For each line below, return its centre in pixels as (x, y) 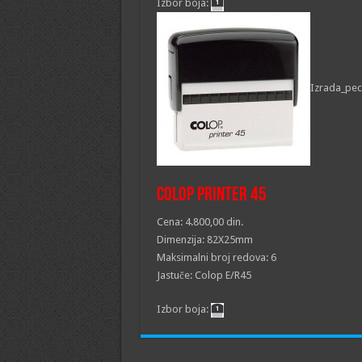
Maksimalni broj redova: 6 (216, 257)
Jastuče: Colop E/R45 (204, 275)
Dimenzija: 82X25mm (204, 240)
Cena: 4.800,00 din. (200, 222)
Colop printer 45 (211, 196)
